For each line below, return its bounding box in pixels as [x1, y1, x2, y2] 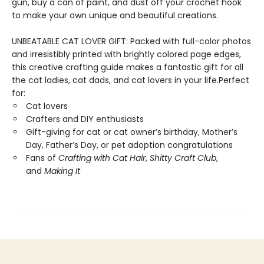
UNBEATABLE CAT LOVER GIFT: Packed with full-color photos [12, 35, 251, 47]
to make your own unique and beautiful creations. [12, 9, 218, 21]
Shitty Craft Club [150, 151, 216, 164]
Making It [44, 164, 80, 177]
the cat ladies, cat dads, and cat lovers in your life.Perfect [12, 74, 249, 86]
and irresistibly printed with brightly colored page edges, [12, 48, 241, 60]
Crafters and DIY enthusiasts [26, 113, 144, 125]
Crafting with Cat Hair [58, 151, 146, 164]
